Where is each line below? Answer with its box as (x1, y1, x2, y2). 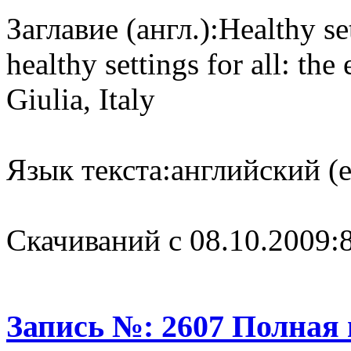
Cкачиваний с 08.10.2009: (6, 223, 339, 258)
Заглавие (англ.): (6, 12, 219, 46)
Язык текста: (6, 153, 171, 187)
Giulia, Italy (6, 82, 155, 117)
